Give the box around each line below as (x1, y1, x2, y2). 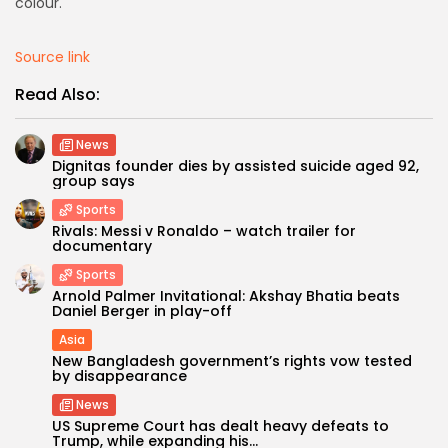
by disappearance (52, 365, 187, 386)
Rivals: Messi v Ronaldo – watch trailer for (52, 220, 356, 241)
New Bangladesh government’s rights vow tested (52, 350, 412, 371)
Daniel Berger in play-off (52, 300, 232, 321)
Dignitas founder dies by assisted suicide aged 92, (52, 155, 419, 176)
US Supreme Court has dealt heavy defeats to (52, 415, 389, 436)
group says (52, 170, 135, 191)
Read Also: (15, 82, 100, 106)
